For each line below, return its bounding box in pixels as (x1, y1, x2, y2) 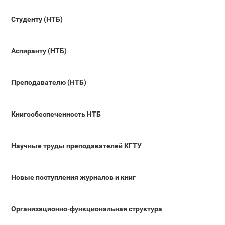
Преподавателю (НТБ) (11, 78, 86, 86)
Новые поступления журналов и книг (11, 173, 136, 181)
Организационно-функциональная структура (11, 204, 162, 213)
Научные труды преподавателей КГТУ (11, 141, 142, 150)
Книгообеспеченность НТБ (11, 109, 101, 118)
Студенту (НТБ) (11, 15, 63, 23)
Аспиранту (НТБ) (11, 46, 67, 55)
